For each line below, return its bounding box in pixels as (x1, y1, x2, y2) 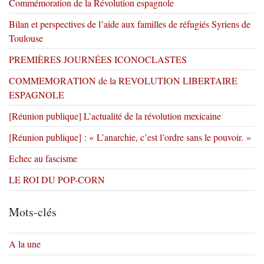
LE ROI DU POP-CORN (9, 173, 105, 186)
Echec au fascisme (9, 152, 77, 164)
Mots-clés (9, 204, 57, 220)
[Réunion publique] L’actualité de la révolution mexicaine (9, 110, 221, 122)
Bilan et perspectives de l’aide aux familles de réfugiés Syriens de (9, 18, 250, 30)
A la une (9, 237, 41, 250)
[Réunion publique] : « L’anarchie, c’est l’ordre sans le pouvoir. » (9, 131, 251, 143)
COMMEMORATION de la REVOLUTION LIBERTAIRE (9, 74, 237, 87)
